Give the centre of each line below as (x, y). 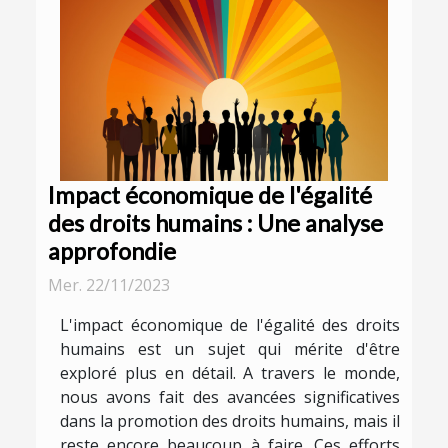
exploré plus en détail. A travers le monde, (230, 373)
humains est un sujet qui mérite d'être (230, 349)
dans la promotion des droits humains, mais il (230, 421)
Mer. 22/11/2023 (109, 285)
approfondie (112, 251)
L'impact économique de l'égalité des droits (230, 325)
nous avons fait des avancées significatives (230, 397)
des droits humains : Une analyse (215, 223)
